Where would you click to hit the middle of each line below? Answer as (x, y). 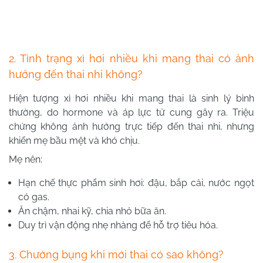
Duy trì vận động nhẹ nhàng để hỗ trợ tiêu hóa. (118, 225)
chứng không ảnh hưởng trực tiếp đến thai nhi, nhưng (131, 127)
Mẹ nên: (26, 160)
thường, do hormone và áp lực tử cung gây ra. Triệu (131, 113)
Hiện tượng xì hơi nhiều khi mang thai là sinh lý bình (131, 99)
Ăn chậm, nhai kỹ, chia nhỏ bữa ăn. (92, 211)
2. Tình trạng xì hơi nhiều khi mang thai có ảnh (131, 59)
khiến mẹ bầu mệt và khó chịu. (74, 141)
